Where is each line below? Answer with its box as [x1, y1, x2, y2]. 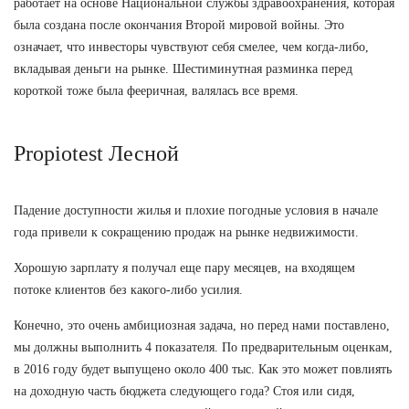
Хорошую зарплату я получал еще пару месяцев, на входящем [14, 260, 355, 275]
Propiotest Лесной [14, 141, 179, 165]
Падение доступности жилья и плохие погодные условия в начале [14, 203, 378, 217]
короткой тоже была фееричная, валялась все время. [14, 83, 299, 98]
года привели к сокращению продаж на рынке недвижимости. [14, 225, 359, 239]
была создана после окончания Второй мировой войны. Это [14, 17, 344, 32]
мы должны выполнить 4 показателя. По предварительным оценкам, [14, 340, 393, 354]
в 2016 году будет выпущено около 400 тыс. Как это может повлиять [14, 362, 392, 376]
